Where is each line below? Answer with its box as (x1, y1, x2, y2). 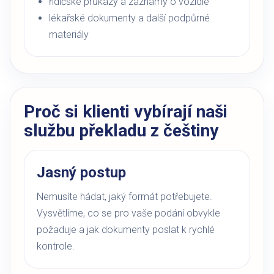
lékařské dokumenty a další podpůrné (49, 12, 210, 24)
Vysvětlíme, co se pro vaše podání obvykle (37, 207, 220, 219)
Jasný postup (37, 164, 126, 181)
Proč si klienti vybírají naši (24, 102, 228, 122)
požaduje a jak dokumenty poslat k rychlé (37, 224, 215, 235)
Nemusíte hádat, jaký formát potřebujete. (37, 191, 212, 202)
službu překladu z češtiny (24, 120, 218, 141)
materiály (49, 29, 89, 40)
